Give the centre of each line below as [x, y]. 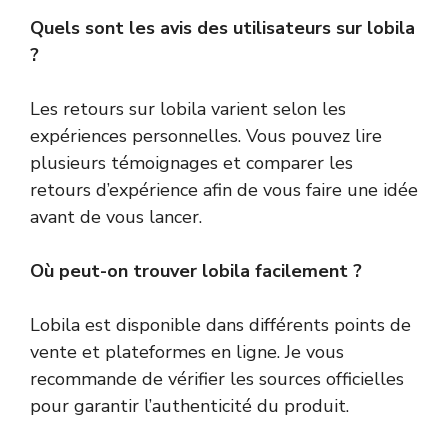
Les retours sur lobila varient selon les [188, 109]
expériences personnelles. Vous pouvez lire [206, 136]
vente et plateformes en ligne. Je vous [187, 352]
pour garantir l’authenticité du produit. [189, 406]
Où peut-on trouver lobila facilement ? [196, 271]
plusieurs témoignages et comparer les [191, 163]
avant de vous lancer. [116, 217]
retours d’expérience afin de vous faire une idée [224, 190]
